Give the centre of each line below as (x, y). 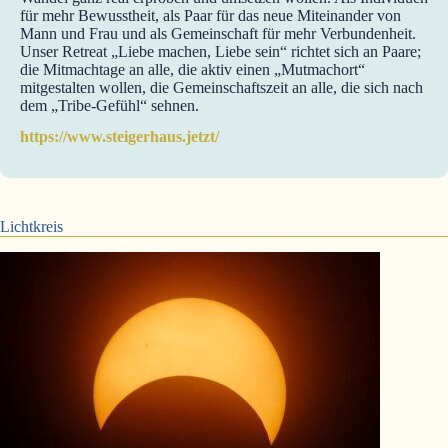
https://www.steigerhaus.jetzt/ (119, 137)
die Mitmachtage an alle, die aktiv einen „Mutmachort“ (192, 70)
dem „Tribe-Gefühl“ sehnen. (109, 106)
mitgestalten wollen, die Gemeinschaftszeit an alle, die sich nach (221, 88)
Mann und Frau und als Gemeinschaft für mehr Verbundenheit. (218, 34)
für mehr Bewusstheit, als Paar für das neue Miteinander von (210, 16)
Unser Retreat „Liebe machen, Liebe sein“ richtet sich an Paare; (220, 52)
